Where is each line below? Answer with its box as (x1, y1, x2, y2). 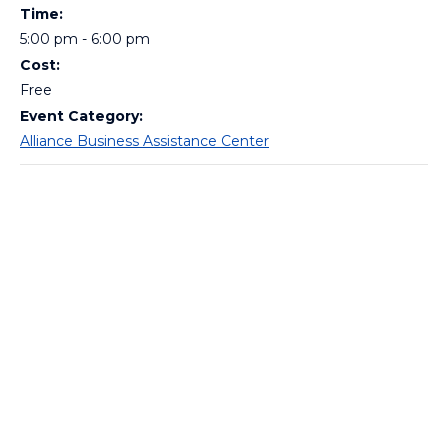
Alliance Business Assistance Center (20, 132, 269, 150)
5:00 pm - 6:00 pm (20, 30, 150, 48)
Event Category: (20, 107, 143, 125)
